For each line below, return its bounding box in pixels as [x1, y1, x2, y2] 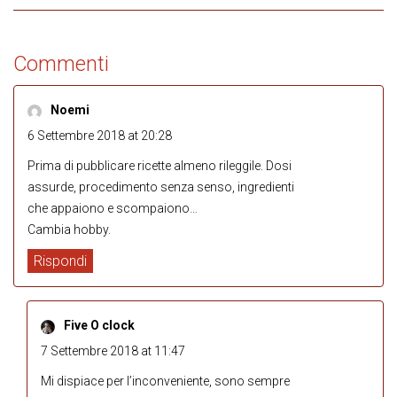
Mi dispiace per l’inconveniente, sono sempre [41, 374, 290, 389]
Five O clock [64, 318, 135, 333]
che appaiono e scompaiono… [27, 201, 198, 216]
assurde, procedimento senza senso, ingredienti [27, 180, 294, 195]
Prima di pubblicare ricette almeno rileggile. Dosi [27, 159, 292, 174]
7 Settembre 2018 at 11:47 [41, 344, 185, 359]
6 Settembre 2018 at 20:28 [27, 128, 172, 144]
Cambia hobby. [27, 222, 111, 237]
